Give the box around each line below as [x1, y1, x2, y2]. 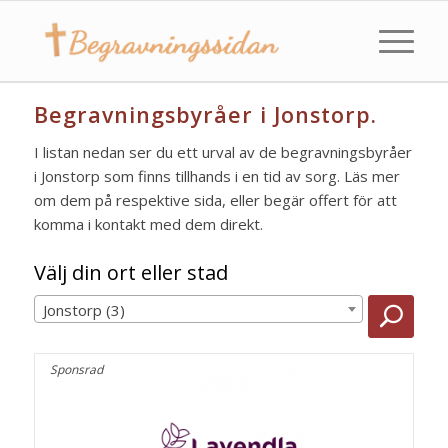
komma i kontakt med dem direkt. [33, 214, 263, 234]
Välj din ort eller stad [33, 258, 228, 286]
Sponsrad [49, 360, 103, 378]
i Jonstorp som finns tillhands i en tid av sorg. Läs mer [33, 166, 400, 186]
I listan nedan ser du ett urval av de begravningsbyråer [33, 142, 412, 162]
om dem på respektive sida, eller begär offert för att [33, 190, 397, 210]
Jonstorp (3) [42, 299, 125, 320]
